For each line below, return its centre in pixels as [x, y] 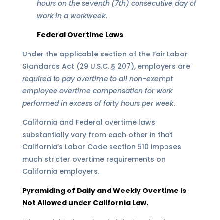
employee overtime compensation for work [97, 91]
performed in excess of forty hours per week [98, 103]
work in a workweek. [72, 16]
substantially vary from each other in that [97, 135]
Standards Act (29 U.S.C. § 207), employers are [106, 67]
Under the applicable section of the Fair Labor [105, 54]
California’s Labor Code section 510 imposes [101, 147]
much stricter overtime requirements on [94, 159]
